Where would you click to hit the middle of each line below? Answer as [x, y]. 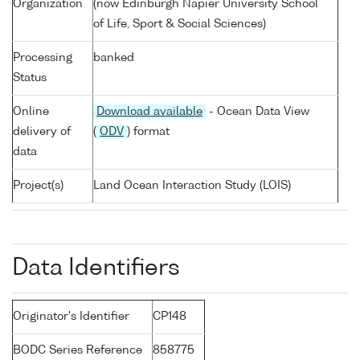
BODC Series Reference [78, 351]
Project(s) [38, 186]
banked [114, 58]
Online [31, 112]
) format [148, 132]
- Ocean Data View [258, 112]
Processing [43, 58]
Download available [149, 112]
